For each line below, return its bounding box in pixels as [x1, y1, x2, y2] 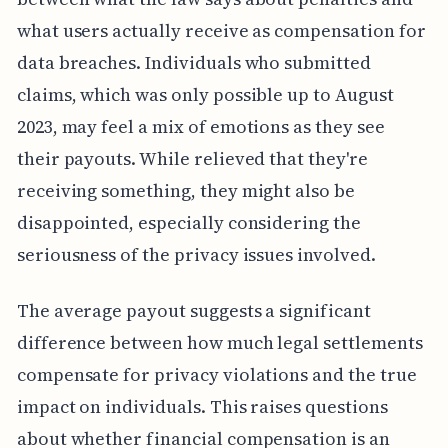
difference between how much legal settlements [16, 329, 423, 355]
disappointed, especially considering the [16, 209, 361, 235]
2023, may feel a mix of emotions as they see [16, 113, 385, 139]
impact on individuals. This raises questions [16, 393, 388, 419]
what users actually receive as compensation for [16, 17, 426, 43]
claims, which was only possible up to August [16, 81, 394, 107]
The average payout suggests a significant [16, 297, 371, 323]
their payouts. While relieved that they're [16, 145, 368, 171]
